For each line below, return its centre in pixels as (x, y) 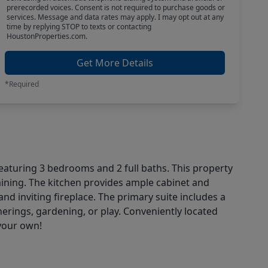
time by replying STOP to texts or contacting (79, 27)
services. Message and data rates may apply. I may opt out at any (115, 17)
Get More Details (115, 63)
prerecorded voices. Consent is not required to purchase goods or (115, 7)
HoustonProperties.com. (47, 36)
